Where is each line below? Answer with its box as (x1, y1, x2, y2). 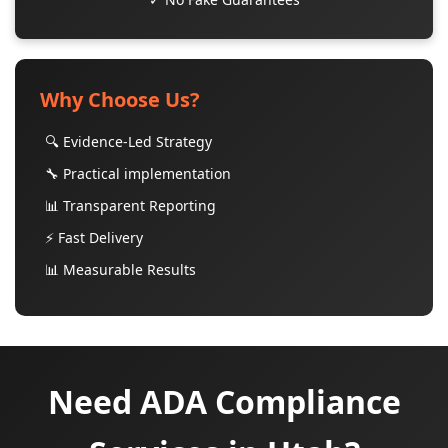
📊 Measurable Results (45, 260, 196, 279)
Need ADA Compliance (47, 380, 401, 423)
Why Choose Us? (40, 86, 200, 113)
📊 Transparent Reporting (45, 196, 216, 215)
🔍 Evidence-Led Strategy (45, 132, 212, 151)
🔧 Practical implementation (45, 164, 231, 183)
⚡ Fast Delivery (45, 228, 143, 247)
